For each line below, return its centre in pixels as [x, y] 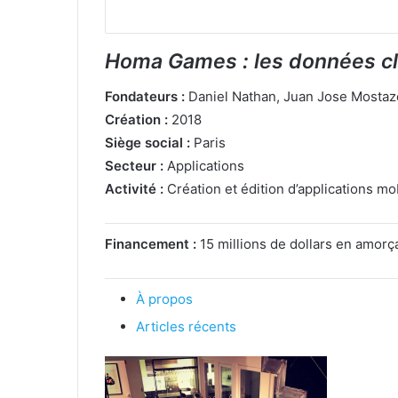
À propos [164, 299]
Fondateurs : [145, 97]
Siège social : [147, 143]
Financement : [151, 244]
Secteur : [134, 166]
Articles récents [186, 327]
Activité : [134, 189]
